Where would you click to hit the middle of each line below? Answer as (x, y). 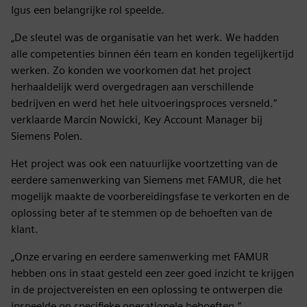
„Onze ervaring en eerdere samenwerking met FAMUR (140, 256)
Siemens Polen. (47, 136)
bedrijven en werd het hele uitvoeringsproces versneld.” (144, 103)
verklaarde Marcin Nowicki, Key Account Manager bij (137, 119)
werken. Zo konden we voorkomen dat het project (131, 70)
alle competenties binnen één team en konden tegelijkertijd (152, 53)
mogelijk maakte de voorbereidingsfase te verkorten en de (150, 196)
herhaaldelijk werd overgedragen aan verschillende (132, 86)
